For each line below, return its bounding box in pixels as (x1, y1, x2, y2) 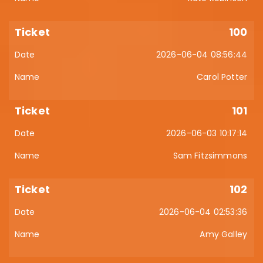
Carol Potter (197, 71, 247, 83)
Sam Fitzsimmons (173, 150, 247, 161)
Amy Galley (200, 228, 247, 240)
